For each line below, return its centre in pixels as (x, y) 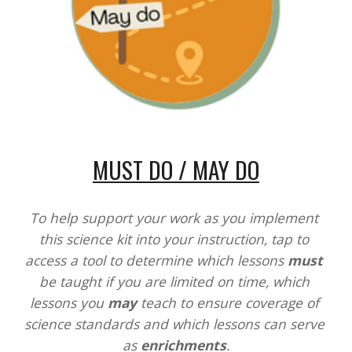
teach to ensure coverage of (227, 302)
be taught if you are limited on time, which (174, 281)
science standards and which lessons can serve (174, 323)
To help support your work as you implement (174, 217)
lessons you (68, 302)
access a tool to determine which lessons (156, 260)
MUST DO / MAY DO (176, 169)
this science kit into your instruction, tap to (174, 238)
